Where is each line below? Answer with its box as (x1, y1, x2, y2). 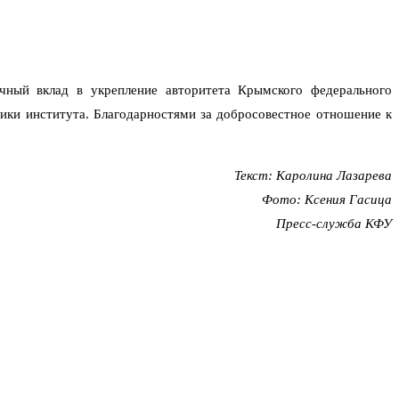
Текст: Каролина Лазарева (234, 168, 392, 183)
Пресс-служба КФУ (276, 216, 392, 232)
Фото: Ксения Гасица (262, 192, 392, 208)
